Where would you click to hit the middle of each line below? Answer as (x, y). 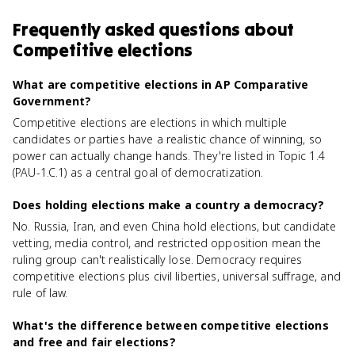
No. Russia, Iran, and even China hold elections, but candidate (175, 226)
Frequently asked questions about (154, 29)
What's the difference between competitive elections (171, 325)
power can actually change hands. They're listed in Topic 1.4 (169, 156)
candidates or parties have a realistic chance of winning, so (167, 139)
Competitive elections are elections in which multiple (150, 122)
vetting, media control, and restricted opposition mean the (167, 243)
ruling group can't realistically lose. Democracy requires (158, 260)
